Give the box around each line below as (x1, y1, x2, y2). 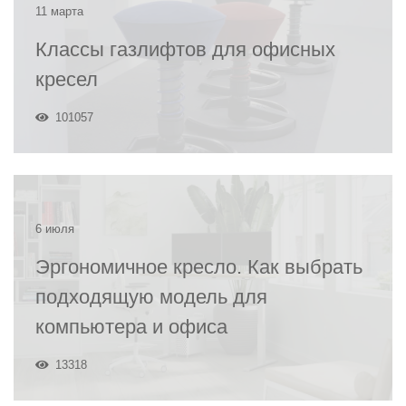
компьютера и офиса (35, 315, 227, 338)
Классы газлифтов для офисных (35, 38, 335, 61)
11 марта (35, 5, 83, 18)
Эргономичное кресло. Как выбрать (35, 256, 362, 278)
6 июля (35, 222, 74, 236)
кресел (35, 68, 98, 91)
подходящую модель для (35, 285, 267, 308)
